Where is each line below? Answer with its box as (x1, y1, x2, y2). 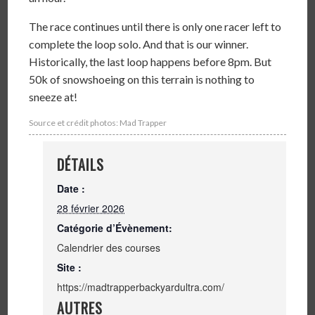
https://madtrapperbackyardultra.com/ (57, 280, 225, 294)
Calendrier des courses (57, 240, 161, 255)
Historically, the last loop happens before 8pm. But (29, 55, 272, 68)
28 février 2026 (57, 201, 125, 215)
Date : (57, 181, 86, 195)
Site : (57, 260, 82, 274)
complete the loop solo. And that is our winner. (29, 37, 249, 51)
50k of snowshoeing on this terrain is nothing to (29, 72, 255, 86)
